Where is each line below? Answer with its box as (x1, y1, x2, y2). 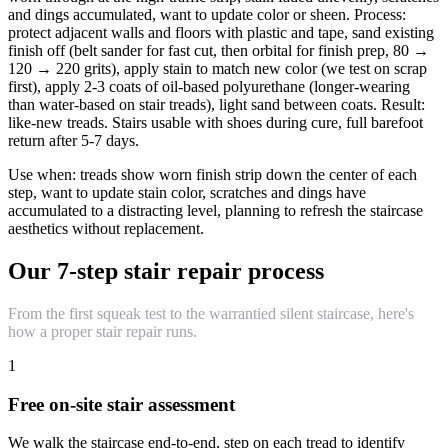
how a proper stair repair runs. (8, 322, 197, 340)
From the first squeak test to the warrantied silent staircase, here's (8, 304, 414, 322)
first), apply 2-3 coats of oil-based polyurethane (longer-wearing (8, 78, 410, 95)
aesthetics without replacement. (8, 220, 204, 237)
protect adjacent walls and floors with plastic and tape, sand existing (8, 24, 434, 41)
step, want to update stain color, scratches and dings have (8, 184, 366, 201)
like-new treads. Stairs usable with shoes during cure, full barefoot (8, 114, 423, 131)
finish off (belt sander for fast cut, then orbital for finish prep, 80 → (8, 42, 429, 59)
